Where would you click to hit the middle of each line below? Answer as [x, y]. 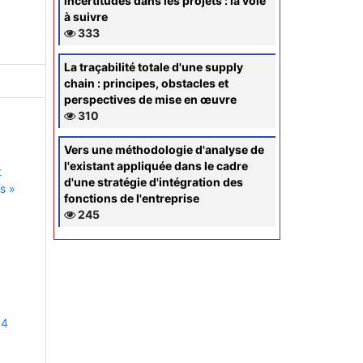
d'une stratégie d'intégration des [154, 181]
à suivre [86, 16]
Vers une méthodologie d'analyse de [164, 149]
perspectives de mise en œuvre [150, 99]
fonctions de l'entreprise [132, 198]
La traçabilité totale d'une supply [154, 66]
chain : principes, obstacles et [146, 83]
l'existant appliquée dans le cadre [156, 165]
